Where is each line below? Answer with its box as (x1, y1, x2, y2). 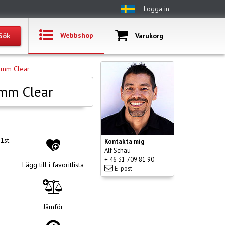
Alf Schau (104, 146, 131, 154)
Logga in (144, 4, 170, 13)
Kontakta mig (104, 137, 144, 145)
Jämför (43, 202, 63, 211)
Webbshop (60, 30, 93, 40)
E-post (113, 164, 132, 172)
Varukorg (135, 31, 163, 40)
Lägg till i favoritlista (22, 160, 84, 169)
